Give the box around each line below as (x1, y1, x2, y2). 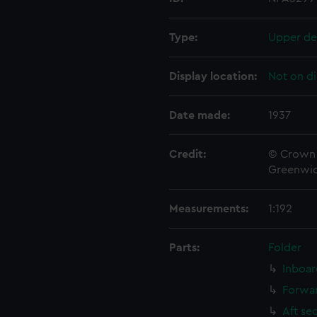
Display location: (169, 71, 257, 82)
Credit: (169, 149, 206, 160)
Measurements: (169, 203, 248, 214)
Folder (268, 242, 301, 253)
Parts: (169, 242, 200, 253)
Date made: (169, 110, 230, 121)
